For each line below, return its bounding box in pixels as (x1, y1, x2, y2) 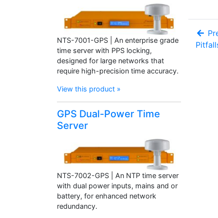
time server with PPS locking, (57, 46, 152, 54)
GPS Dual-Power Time (57, 108, 160, 120)
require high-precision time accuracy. (57, 66, 179, 75)
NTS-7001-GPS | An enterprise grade (57, 36, 179, 44)
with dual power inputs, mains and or (57, 181, 178, 190)
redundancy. (57, 201, 97, 210)
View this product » (57, 84, 121, 93)
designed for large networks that (57, 56, 164, 65)
